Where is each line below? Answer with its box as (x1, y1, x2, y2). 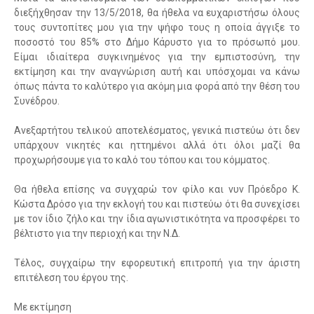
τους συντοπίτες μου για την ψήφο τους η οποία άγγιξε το (14, 22, 300, 33)
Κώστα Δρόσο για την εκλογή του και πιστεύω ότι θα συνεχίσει (14, 198, 300, 210)
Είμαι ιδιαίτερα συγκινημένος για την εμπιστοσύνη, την (14, 51, 300, 62)
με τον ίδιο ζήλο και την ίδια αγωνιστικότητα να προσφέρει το (14, 213, 300, 224)
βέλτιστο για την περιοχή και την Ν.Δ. (14, 228, 180, 239)
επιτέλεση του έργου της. (14, 272, 128, 283)
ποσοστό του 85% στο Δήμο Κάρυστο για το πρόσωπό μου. (14, 36, 300, 48)
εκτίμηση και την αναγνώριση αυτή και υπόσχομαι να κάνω (14, 66, 300, 77)
